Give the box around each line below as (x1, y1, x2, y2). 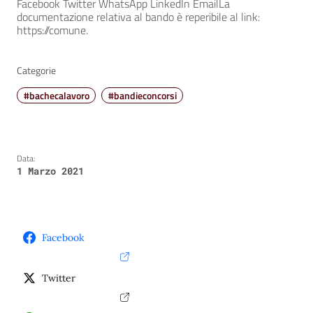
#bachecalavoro (23, 87, 89, 103)
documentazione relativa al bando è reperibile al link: (17, 8, 260, 25)
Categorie (17, 63, 56, 78)
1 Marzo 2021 (17, 164, 84, 178)
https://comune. (17, 22, 88, 38)
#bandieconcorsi (108, 87, 177, 103)
